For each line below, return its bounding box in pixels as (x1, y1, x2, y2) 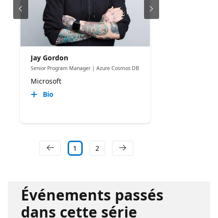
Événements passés (20, 185, 163, 205)
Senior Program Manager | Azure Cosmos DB (30, 64, 139, 72)
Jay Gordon (30, 53, 68, 62)
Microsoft (30, 76, 61, 86)
